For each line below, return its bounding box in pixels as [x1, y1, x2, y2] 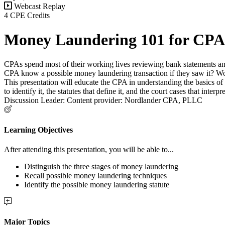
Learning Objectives [4, 125, 73, 134]
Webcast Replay [12, 2, 65, 11]
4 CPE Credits [4, 11, 50, 20]
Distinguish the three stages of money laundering [24, 162, 178, 171]
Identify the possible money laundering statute [24, 180, 169, 189]
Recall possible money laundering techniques [24, 171, 167, 180]
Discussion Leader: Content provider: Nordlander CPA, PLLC [4, 96, 202, 105]
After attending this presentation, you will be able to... [4, 145, 174, 154]
